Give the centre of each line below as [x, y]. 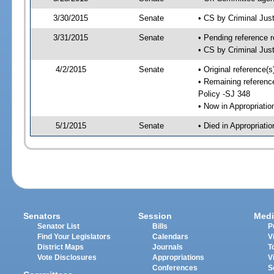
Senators [42, 216]
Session [155, 216]
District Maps [61, 247]
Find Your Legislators [74, 237]
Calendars [171, 237]
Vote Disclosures [67, 258]
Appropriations [179, 258]
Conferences [175, 268]
